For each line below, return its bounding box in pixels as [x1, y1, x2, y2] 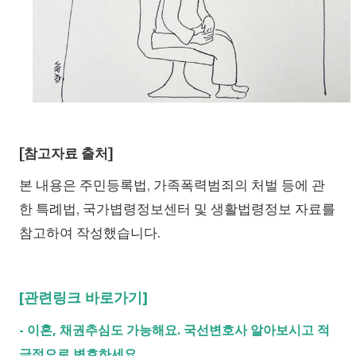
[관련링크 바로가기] [19, 288, 148, 308]
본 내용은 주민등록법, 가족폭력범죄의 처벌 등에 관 [19, 176, 325, 195]
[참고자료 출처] [19, 145, 113, 163]
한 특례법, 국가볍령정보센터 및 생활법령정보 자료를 [19, 200, 335, 219]
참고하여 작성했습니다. [19, 224, 161, 242]
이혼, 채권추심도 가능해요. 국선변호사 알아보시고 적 [27, 321, 330, 339]
